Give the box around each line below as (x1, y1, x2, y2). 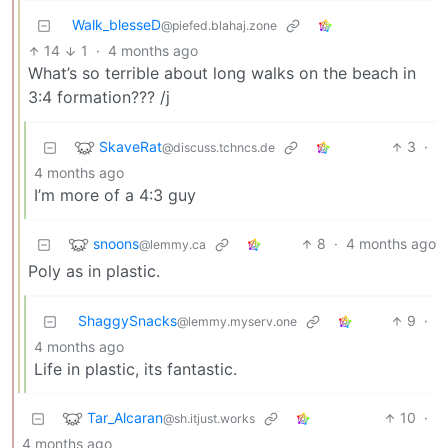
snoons (93, 234, 139, 252)
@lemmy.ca (139, 236, 206, 252)
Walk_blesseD (72, 16, 161, 34)
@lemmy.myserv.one (177, 314, 297, 330)
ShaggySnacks (78, 312, 177, 330)
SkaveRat (99, 137, 162, 155)
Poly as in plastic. (28, 261, 160, 282)
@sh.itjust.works (163, 410, 255, 426)
